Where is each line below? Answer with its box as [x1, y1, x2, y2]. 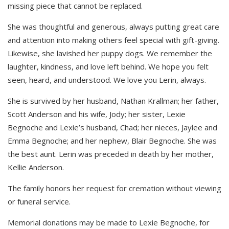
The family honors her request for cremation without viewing [8, 182, 221, 193]
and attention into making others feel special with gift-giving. [8, 34, 219, 45]
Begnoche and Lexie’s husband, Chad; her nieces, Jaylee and [8, 122, 217, 132]
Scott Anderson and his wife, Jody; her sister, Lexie [8, 108, 186, 119]
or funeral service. [8, 196, 71, 207]
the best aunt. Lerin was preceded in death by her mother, [8, 148, 214, 159]
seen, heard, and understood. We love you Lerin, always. [8, 74, 206, 85]
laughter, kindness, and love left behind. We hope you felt [8, 61, 209, 72]
